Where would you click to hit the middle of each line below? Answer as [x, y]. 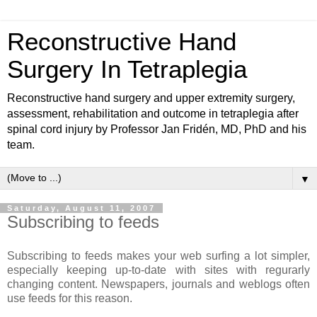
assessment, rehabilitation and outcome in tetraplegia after [153, 114]
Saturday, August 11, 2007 [81, 208]
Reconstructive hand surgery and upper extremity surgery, [151, 98]
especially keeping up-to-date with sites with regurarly [158, 270]
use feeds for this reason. [70, 298]
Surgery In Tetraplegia [127, 69]
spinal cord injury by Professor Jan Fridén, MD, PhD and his [157, 129]
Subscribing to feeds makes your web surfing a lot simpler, [158, 255]
